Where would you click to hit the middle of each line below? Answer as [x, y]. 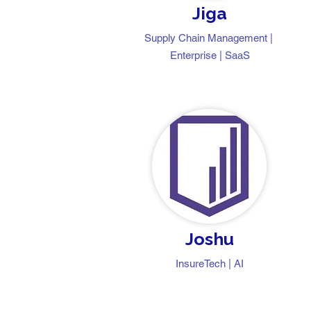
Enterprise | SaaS [210, 55]
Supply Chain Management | [210, 38]
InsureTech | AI [210, 263]
